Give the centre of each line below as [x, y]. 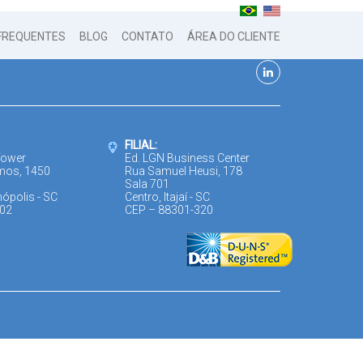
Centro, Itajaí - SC [168, 197]
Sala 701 [147, 184]
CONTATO [147, 36]
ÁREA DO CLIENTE [234, 36]
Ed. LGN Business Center [188, 158]
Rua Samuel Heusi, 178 [184, 171]
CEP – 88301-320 [169, 210]
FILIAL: [141, 145]
